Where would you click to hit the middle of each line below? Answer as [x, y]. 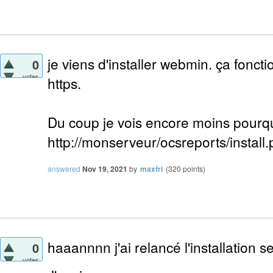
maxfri [151, 169]
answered [64, 169]
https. [64, 83]
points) [193, 169]
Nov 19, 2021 [105, 169]
